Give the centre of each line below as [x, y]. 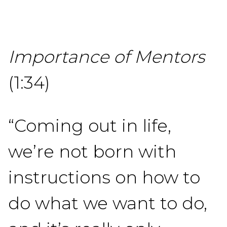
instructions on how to [104, 177]
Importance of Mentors [106, 57]
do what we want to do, [108, 203]
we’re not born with [92, 152]
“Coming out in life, [90, 126]
